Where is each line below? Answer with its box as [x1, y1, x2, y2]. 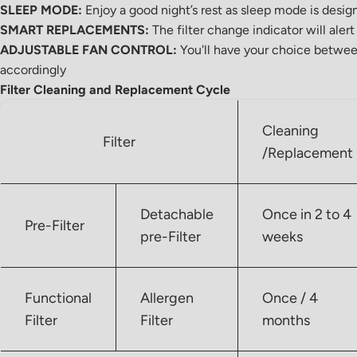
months [262, 311, 310, 329]
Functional [25, 288, 92, 307]
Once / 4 [262, 288, 318, 307]
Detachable [140, 205, 214, 223]
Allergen [140, 288, 194, 307]
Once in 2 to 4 [262, 205, 351, 223]
